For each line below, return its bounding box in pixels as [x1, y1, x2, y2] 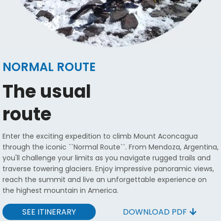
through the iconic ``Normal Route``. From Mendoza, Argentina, [2, 142, 219, 152]
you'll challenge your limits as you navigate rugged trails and [2, 152, 211, 163]
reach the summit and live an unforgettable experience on [2, 174, 207, 184]
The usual [2, 78, 91, 104]
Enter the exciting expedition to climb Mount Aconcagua [2, 131, 198, 141]
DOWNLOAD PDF [123, 206, 187, 218]
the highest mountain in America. [2, 185, 118, 195]
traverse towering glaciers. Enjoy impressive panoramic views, [2, 163, 214, 174]
